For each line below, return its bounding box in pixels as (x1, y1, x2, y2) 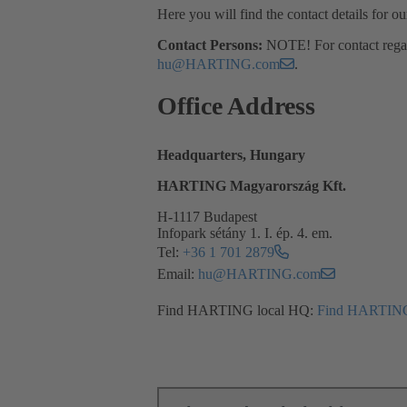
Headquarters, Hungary (157, 147, 305, 164)
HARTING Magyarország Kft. (157, 178, 346, 194)
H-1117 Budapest (157, 209, 257, 225)
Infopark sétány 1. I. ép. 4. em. (157, 225, 333, 242)
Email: (157, 266, 198, 283)
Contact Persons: (157, 37, 266, 54)
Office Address (157, 92, 315, 121)
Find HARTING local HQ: (157, 303, 317, 319)
